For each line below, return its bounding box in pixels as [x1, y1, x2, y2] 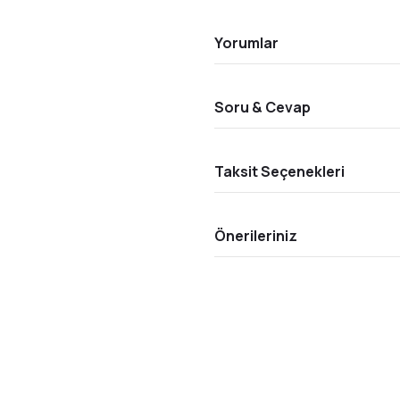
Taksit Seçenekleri [214, 161, 345, 181]
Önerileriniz [214, 225, 297, 246]
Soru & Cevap [214, 96, 311, 117]
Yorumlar [214, 32, 279, 53]
